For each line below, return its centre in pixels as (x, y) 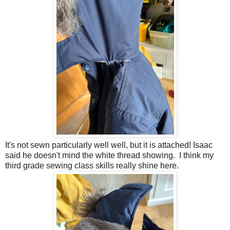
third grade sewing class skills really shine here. (92, 166)
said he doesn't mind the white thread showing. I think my (109, 156)
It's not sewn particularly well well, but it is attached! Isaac (109, 145)
